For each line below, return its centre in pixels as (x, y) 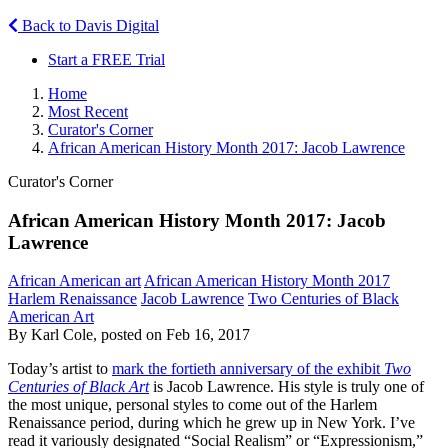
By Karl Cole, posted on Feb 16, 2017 (129, 335)
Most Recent (88, 111)
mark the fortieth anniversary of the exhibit (248, 369)
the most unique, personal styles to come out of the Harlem (192, 405)
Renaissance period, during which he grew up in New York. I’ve (211, 423)
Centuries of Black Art (78, 387)
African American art (74, 281)
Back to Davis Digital (88, 25)
